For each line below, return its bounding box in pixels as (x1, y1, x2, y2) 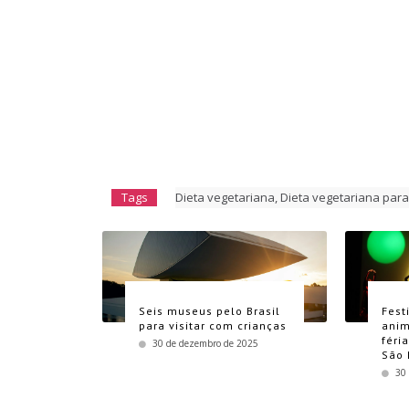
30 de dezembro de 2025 (152, 336, 258, 350)
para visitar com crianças (139, 318, 287, 332)
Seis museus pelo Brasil (139, 303, 280, 318)
